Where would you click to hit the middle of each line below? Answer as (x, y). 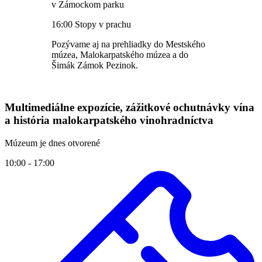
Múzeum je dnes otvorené (52, 143)
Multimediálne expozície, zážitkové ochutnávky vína (130, 108)
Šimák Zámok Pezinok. (95, 65)
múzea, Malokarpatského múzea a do (120, 54)
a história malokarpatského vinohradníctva (109, 120)
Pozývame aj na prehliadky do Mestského (128, 44)
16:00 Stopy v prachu (91, 24)
